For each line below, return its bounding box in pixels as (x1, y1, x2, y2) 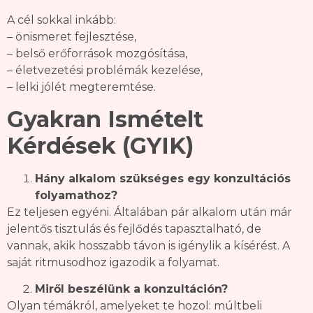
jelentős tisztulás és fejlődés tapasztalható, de (7, 221, 261, 235)
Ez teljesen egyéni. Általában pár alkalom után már (7, 205, 292, 219)
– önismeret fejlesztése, (7, 30, 136, 44)
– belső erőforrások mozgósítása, (7, 47, 187, 61)
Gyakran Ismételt (7, 105, 203, 133)
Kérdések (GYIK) (7, 131, 194, 159)
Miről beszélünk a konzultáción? (35, 282, 228, 296)
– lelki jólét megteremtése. (7, 80, 156, 94)
